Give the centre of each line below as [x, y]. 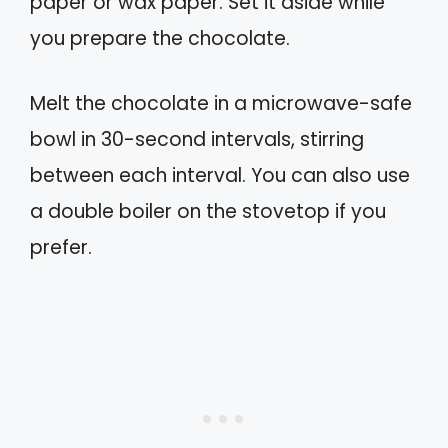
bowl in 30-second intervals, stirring [197, 139]
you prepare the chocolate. [160, 39]
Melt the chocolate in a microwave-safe [221, 103]
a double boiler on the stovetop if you [208, 211]
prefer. [61, 247]
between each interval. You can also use [220, 175]
